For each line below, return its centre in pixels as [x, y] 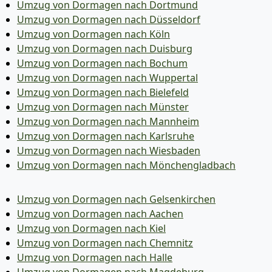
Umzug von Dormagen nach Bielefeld [103, 92]
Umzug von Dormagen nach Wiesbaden [109, 151]
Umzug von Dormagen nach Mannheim [108, 121]
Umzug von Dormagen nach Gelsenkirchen [116, 199]
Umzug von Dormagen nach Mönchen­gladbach [126, 165]
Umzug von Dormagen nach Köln [93, 34]
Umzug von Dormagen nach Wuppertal [107, 78]
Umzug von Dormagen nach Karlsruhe [106, 136]
